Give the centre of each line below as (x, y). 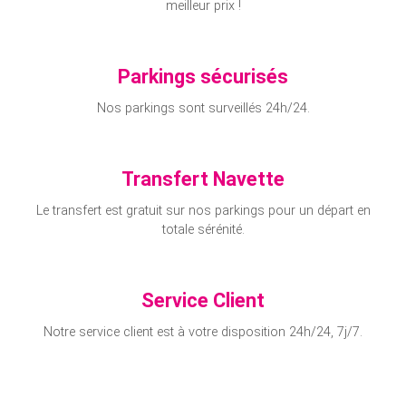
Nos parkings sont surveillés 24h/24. (203, 109)
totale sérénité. (203, 230)
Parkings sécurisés (203, 77)
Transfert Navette (203, 179)
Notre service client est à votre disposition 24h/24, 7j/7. (203, 333)
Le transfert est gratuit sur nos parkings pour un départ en (203, 211)
